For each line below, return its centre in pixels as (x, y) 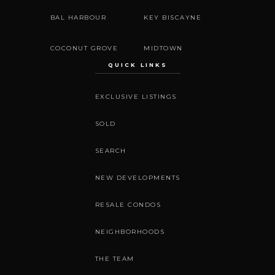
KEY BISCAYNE (172, 18)
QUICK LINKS (137, 64)
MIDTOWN (163, 48)
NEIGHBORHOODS (130, 232)
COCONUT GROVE (84, 48)
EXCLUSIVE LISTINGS (136, 97)
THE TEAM (114, 259)
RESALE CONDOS (128, 205)
